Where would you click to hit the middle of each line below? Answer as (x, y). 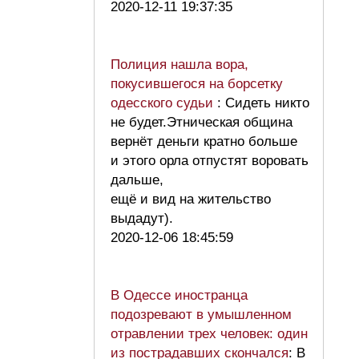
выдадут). (146, 219)
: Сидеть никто (263, 103)
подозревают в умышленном (201, 315)
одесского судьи (164, 103)
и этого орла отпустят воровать (210, 161)
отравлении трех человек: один (209, 334)
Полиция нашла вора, (179, 65)
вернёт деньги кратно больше (204, 142)
